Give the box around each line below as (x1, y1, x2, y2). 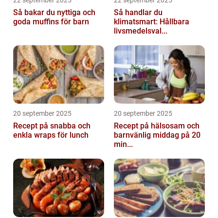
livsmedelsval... (114, 26, 167, 36)
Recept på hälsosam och (114, 121, 200, 130)
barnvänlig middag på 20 (114, 130, 200, 140)
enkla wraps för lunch (13, 130, 89, 140)
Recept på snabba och (13, 121, 91, 130)
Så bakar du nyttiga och (13, 7, 95, 17)
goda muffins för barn (13, 17, 89, 26)
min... (114, 139, 133, 149)
